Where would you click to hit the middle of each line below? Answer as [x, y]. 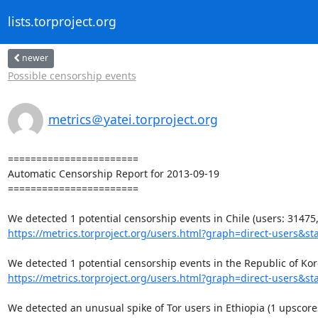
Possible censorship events [72, 75]
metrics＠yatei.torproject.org [133, 119]
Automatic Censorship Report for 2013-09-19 [113, 173]
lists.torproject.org [62, 22]
